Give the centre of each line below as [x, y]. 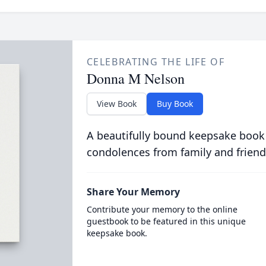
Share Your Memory [133, 192]
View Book [116, 104]
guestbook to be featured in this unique [166, 221]
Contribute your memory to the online [162, 209]
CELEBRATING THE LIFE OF [156, 62]
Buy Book [175, 104]
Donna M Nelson [135, 78]
